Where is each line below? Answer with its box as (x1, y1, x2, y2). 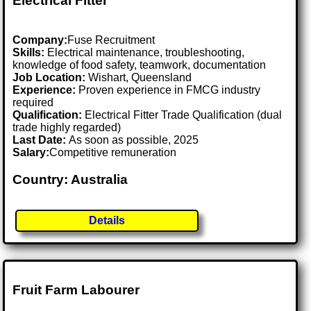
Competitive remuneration (49, 146, 177, 159)
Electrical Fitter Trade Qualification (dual (82, 109, 283, 121)
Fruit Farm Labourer (12, 282, 140, 297)
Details (89, 214, 126, 226)
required (12, 96, 54, 109)
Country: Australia (12, 171, 128, 187)
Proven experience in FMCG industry (76, 84, 261, 96)
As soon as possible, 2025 (69, 134, 199, 146)
